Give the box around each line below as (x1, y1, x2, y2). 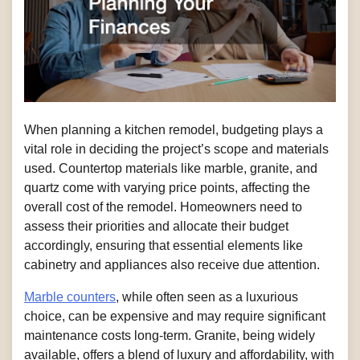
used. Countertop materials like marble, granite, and (24, 161, 317, 175)
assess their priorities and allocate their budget (24, 219, 288, 233)
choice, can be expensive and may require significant (24, 309, 325, 323)
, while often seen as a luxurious (116, 289, 298, 304)
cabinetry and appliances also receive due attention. (24, 257, 320, 272)
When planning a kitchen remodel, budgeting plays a (24, 122, 323, 137)
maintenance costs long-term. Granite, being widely (24, 328, 315, 342)
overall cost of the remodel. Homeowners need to (24, 199, 302, 214)
